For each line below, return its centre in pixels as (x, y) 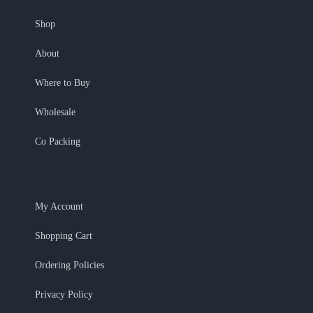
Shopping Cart (64, 236)
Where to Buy (63, 83)
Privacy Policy (64, 295)
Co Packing (58, 142)
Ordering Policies (70, 265)
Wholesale (55, 112)
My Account (59, 207)
